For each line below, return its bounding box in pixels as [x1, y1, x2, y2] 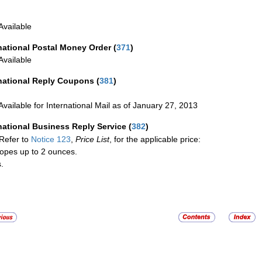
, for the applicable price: [109, 135, 201, 144]
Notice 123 [29, 135, 71, 144]
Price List [75, 135, 109, 144]
